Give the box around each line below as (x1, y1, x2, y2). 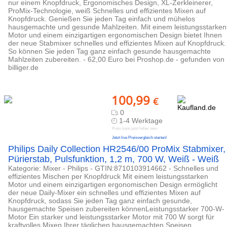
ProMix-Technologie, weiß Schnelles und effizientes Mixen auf (8, 7, 206, 15)
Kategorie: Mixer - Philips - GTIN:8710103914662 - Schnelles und (8, 164, 218, 172)
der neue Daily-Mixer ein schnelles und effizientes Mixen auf (8, 188, 201, 197)
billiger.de (8, 63, 39, 71)
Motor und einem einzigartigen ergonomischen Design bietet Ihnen (8, 31, 222, 39)
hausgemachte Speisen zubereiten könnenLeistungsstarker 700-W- (8, 205, 224, 213)
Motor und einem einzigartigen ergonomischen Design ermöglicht (8, 180, 217, 188)
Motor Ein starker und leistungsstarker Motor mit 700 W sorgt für (8, 213, 214, 221)
